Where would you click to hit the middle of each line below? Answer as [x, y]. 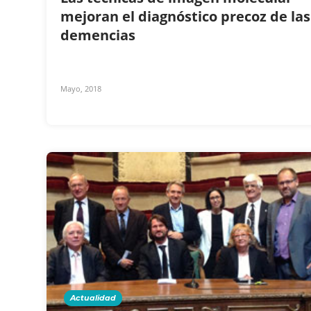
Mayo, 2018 [81, 88]
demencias [100, 35]
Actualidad [93, 297]
